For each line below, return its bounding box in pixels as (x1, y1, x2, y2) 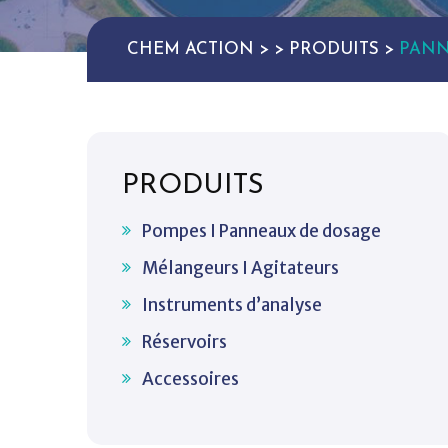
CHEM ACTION (127, 41, 254, 58)
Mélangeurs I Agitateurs (142, 257, 339, 279)
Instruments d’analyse (142, 294, 322, 316)
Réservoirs (142, 331, 227, 353)
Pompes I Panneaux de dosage (142, 220, 381, 242)
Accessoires (142, 368, 239, 390)
